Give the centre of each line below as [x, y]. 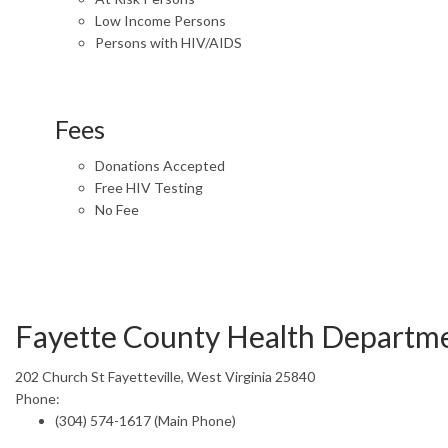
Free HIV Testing [149, 187]
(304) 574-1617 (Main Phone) [145, 420]
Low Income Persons [160, 20]
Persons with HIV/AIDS [168, 42]
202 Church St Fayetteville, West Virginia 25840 [165, 376]
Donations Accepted [160, 165]
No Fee [117, 209]
